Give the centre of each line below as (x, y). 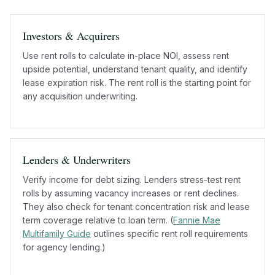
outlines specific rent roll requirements (169, 233)
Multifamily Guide (57, 233)
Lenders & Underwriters (77, 159)
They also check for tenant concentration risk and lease (136, 206)
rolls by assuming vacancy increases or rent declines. (131, 193)
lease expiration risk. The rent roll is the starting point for (137, 82)
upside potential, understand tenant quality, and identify (135, 69)
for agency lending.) (64, 247)
